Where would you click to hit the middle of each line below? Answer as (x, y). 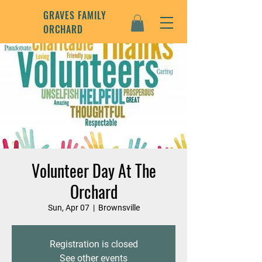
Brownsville (119, 208)
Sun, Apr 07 (68, 208)
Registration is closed (94, 244)
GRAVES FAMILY (75, 15)
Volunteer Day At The (94, 170)
